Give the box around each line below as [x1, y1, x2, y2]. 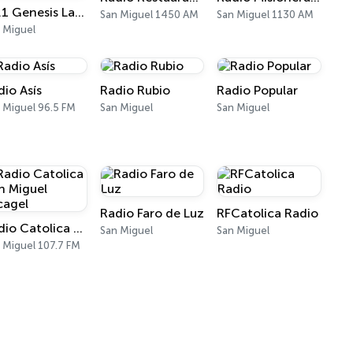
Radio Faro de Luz [99, 206, 204, 221]
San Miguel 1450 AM [99, 9, 199, 20]
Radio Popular [217, 83, 299, 98]
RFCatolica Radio [217, 206, 319, 221]
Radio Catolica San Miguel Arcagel [73, 221, 84, 236]
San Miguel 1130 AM [217, 9, 314, 20]
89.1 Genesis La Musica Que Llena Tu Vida [75, 5, 85, 20]
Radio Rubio [99, 83, 170, 98]
